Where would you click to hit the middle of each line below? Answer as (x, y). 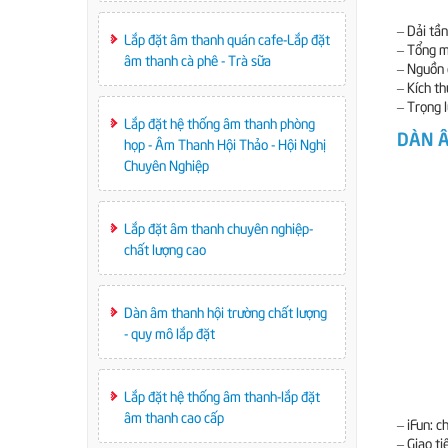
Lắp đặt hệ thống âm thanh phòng (219, 122)
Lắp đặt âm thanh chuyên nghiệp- (218, 227)
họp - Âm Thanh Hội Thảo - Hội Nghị (225, 143)
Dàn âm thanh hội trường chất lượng (225, 311)
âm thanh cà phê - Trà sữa (197, 59)
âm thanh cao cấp (174, 416)
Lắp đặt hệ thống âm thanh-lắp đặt (222, 395)
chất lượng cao (165, 248)
